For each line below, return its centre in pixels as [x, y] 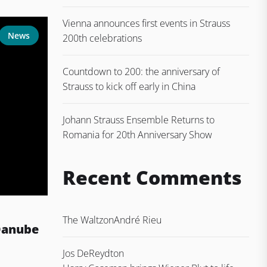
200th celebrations [102, 38]
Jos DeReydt [88, 254]
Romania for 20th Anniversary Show [137, 135]
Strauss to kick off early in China [129, 87]
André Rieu [138, 220]
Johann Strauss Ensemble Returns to [139, 120]
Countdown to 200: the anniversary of [141, 72]
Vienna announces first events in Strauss [146, 24]
